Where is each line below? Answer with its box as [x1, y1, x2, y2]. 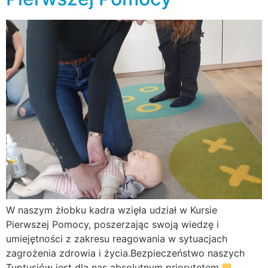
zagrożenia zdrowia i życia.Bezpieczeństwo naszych [6, 247, 245, 260]
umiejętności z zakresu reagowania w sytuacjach [6, 233, 227, 245]
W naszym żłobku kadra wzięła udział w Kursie [6, 204, 217, 217]
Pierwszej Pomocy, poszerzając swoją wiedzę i [6, 218, 219, 231]
